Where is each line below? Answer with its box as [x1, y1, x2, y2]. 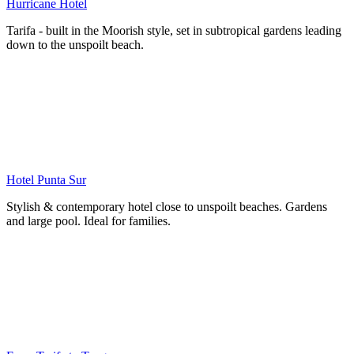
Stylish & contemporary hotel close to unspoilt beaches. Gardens [6, 199, 327, 213]
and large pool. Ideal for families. [6, 213, 171, 228]
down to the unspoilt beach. [6, 37, 144, 51]
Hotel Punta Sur [6, 172, 86, 186]
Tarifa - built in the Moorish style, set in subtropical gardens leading [6, 23, 341, 37]
